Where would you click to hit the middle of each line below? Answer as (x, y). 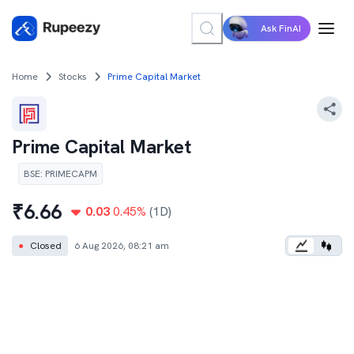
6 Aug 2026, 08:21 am (122, 246)
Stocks (73, 77)
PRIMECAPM (71, 174)
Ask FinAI (281, 28)
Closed (46, 246)
